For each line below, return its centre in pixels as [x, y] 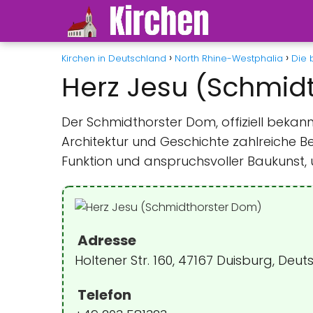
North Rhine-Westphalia [229, 58]
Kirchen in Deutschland [114, 58]
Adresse [105, 240]
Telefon [103, 295]
